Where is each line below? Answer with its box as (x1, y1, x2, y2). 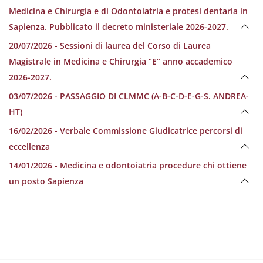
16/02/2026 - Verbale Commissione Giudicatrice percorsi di (9, 125, 242, 136)
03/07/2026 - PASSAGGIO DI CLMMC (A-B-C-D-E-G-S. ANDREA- (9, 90, 249, 102)
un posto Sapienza (9, 176, 83, 187)
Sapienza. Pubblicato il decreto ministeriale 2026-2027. (9, 21, 228, 32)
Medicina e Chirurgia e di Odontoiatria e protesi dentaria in (9, 5, 248, 16)
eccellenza (9, 141, 50, 152)
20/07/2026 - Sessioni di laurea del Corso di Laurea (9, 40, 211, 51)
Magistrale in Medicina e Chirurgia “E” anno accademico (9, 56, 232, 67)
